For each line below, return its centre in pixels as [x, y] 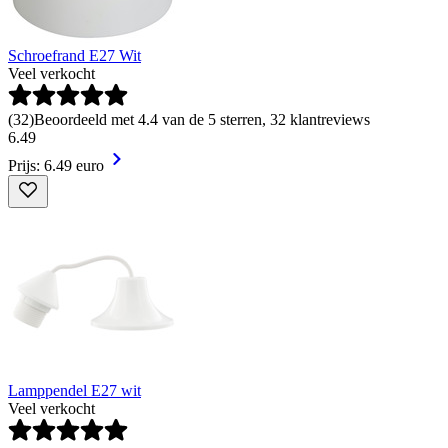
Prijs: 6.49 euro [56, 166]
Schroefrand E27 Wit [74, 56]
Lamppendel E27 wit [74, 391]
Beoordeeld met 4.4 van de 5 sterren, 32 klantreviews [202, 120]
